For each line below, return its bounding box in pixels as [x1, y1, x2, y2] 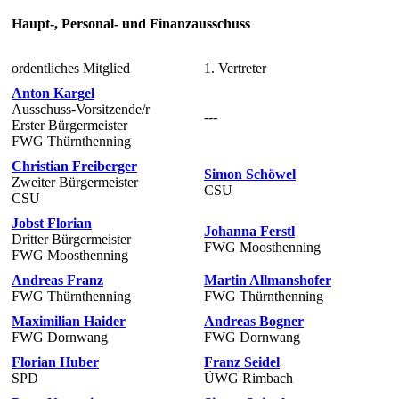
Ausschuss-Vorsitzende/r [12, 101, 150, 117]
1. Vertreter [204, 60, 266, 76]
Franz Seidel [204, 354, 280, 370]
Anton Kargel [12, 85, 94, 101]
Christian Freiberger [12, 158, 137, 174]
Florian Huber [12, 354, 99, 370]
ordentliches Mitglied [12, 60, 130, 76]
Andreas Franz [12, 272, 103, 288]
